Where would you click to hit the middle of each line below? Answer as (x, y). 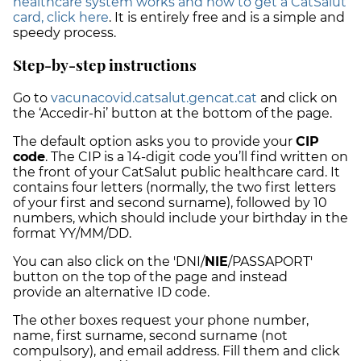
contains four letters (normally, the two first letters (174, 188)
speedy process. (66, 32)
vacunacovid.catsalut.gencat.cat (154, 98)
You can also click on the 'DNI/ (109, 262)
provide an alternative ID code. (111, 293)
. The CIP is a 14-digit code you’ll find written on (197, 157)
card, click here (61, 17)
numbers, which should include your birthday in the (180, 218)
